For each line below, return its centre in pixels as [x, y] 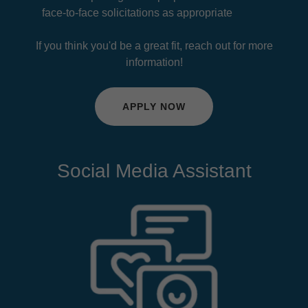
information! [154, 63]
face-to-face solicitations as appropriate [137, 13]
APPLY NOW [154, 107]
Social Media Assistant [154, 171]
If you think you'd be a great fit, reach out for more [154, 46]
